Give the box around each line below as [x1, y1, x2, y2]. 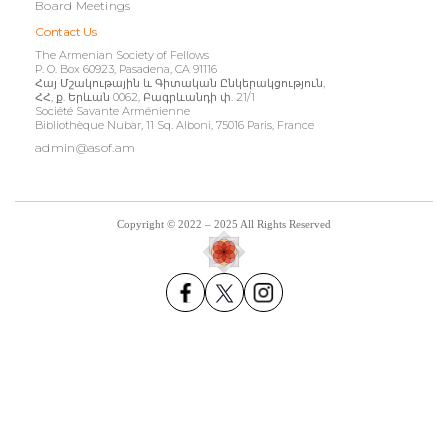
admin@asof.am [35, 140, 136, 155]
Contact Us [35, 24, 97, 39]
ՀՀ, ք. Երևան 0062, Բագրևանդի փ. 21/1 [35, 90, 255, 104]
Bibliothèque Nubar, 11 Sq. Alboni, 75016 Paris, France [35, 118, 314, 132]
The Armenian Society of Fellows [35, 48, 209, 62]
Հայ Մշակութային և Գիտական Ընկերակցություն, [35, 76, 325, 90]
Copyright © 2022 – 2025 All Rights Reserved [117, 218, 331, 230]
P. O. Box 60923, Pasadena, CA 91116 [35, 62, 217, 76]
